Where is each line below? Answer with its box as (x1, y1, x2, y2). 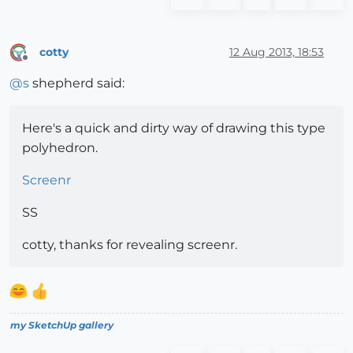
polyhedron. (22, 140, 98, 156)
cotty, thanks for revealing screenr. (22, 237, 237, 253)
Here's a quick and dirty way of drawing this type (22, 121, 325, 136)
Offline (24, 58, 55, 71)
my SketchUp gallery (10, 319, 113, 332)
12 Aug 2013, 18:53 (229, 44, 324, 59)
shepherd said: (29, 76, 124, 91)
